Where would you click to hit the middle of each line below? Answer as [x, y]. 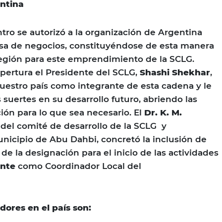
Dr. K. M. [163, 112]
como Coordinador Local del [78, 166]
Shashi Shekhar [175, 72]
